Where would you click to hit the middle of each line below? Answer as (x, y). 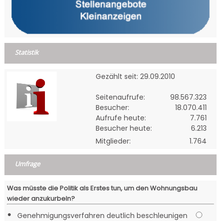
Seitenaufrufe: (121, 97)
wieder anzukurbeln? (41, 199)
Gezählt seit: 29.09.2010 (136, 77)
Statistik (27, 53)
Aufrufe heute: (121, 118)
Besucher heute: (124, 129)
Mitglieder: (113, 141)
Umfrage (28, 164)
